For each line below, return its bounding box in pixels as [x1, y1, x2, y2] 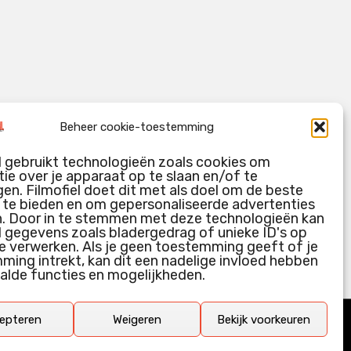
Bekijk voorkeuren [217, 312, 311, 327]
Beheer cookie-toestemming [60, 119, 215, 134]
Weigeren [112, 312, 161, 327]
